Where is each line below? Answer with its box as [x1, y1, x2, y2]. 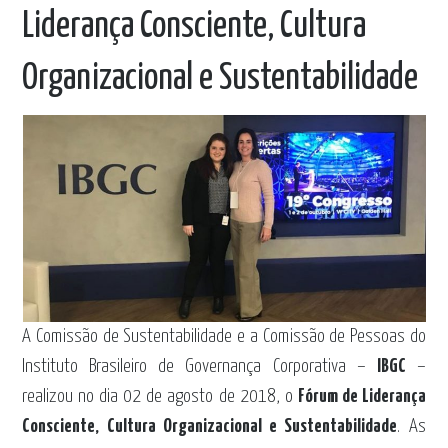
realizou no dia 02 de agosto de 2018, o [22, 387, 298, 406]
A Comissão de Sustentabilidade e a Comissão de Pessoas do [22, 327, 426, 346]
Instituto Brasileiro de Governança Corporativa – [22, 357, 377, 376]
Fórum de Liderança [297, 387, 426, 406]
